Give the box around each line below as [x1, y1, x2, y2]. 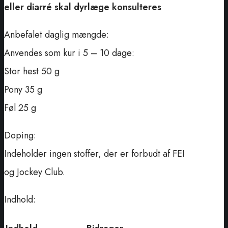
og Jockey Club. [4, 165, 65, 179]
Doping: [4, 129, 36, 142]
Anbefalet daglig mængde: [4, 28, 109, 42]
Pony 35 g [4, 83, 42, 97]
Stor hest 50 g [4, 65, 60, 78]
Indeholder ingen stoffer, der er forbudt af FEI [4, 147, 185, 161]
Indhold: [4, 193, 36, 207]
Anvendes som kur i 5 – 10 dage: [4, 46, 134, 60]
